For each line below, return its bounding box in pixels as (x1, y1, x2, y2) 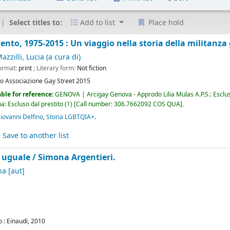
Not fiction (77, 64, 107, 73)
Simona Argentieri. (38, 151, 116, 164)
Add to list (78, 17, 118, 29)
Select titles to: (9, 17, 65, 28)
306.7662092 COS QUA (114, 99, 181, 109)
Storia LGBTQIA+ (46, 112, 95, 122)
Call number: (76, 99, 114, 109)
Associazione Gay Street (5, 76, 75, 86)
